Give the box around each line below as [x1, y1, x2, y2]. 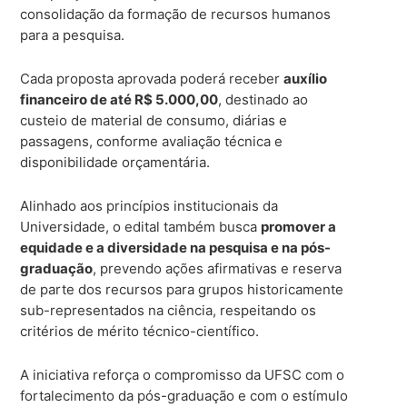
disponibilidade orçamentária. [20, 153, 211, 171]
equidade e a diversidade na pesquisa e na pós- [20, 238, 332, 256]
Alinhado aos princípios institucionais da [20, 196, 279, 214]
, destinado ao [218, 90, 309, 108]
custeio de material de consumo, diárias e [20, 111, 288, 129]
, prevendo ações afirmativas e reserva [93, 259, 342, 277]
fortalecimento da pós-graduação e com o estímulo [20, 386, 349, 404]
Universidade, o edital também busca [20, 217, 262, 235]
